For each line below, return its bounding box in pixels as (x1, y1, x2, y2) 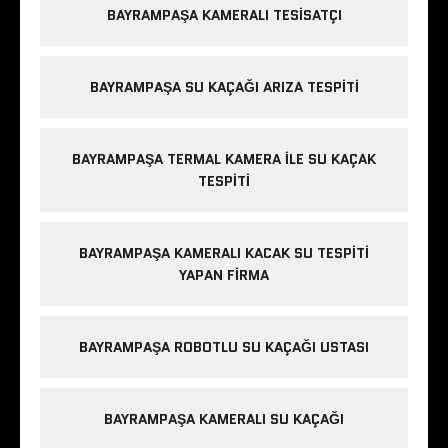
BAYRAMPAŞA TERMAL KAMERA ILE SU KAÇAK (72, 149, 376, 170)
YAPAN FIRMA (179, 265, 269, 286)
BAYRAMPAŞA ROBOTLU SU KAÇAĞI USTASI (79, 337, 369, 358)
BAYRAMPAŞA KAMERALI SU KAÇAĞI (104, 409, 344, 430)
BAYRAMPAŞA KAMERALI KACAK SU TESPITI (79, 243, 369, 264)
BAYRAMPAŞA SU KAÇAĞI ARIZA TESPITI (89, 77, 359, 98)
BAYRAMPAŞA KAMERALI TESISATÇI (106, 5, 342, 26)
